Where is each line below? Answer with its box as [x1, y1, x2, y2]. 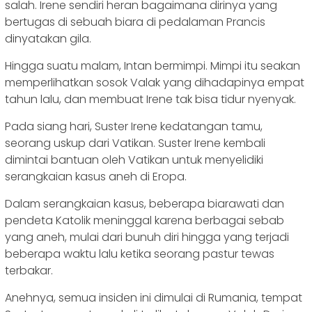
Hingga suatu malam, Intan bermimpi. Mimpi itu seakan [5, 58, 300, 75]
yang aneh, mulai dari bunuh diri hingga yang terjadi [5, 229, 289, 246]
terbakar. [5, 263, 53, 279]
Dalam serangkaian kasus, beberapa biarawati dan [5, 196, 284, 212]
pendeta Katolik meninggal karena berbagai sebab [5, 212, 284, 229]
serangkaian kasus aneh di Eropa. [5, 169, 187, 185]
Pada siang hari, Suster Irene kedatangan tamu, [5, 118, 263, 135]
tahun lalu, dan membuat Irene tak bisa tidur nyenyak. [5, 91, 296, 108]
